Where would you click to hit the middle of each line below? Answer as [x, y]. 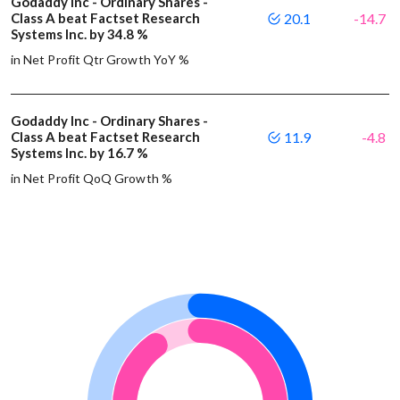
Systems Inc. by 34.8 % [79, 34]
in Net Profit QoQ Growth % [92, 179]
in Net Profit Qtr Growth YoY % [100, 60]
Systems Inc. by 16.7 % [79, 153]
